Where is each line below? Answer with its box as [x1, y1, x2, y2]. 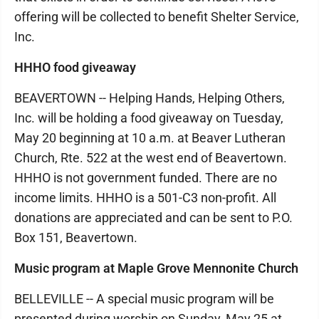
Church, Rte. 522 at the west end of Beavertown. [14, 150, 287, 165]
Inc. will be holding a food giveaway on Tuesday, [14, 110, 283, 125]
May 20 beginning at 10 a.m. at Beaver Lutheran [14, 130, 286, 145]
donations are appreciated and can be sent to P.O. [14, 210, 293, 225]
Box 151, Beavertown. [14, 230, 137, 245]
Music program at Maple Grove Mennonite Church [14, 261, 298, 276]
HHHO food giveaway [14, 60, 136, 75]
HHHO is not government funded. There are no [14, 170, 277, 185]
